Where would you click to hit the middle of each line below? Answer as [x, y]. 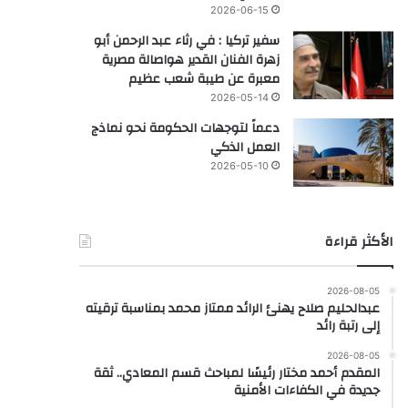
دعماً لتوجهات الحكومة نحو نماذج [185, 128]
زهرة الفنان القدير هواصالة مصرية [190, 60]
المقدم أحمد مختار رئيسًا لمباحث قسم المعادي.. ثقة [236, 373]
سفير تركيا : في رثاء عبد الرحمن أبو [186, 41]
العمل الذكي [245, 147]
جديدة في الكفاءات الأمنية [306, 390]
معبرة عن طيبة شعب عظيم [204, 79]
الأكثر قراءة [359, 241]
